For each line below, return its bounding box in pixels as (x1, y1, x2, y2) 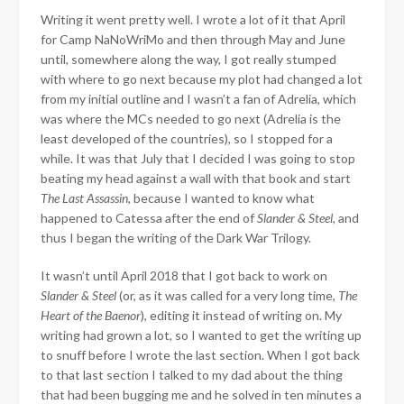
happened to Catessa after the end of (41, 209, 257, 225)
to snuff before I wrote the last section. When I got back (41, 346, 360, 363)
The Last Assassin (41, 189, 128, 206)
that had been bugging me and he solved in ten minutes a (41, 386, 362, 402)
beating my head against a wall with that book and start (41, 170, 351, 186)
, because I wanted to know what (128, 189, 315, 206)
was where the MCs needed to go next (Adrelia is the (41, 110, 341, 126)
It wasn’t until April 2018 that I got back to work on (41, 267, 327, 283)
